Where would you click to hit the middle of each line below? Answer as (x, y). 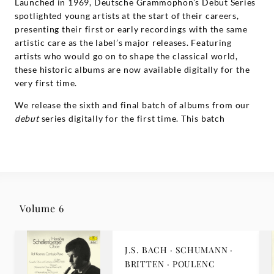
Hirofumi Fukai (145, 132)
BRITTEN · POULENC (170, 264)
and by (30, 145)
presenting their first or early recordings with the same (131, 29)
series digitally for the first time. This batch (132, 118)
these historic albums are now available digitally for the (132, 69)
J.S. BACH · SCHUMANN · (179, 250)
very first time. (46, 83)
